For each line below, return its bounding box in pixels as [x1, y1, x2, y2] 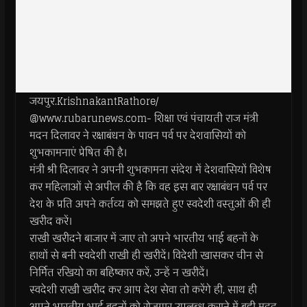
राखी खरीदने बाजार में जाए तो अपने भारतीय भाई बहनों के [29, 230, 258, 247]
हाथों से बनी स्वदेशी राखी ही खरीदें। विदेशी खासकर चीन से [29, 247, 263, 264]
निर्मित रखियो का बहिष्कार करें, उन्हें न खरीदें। [29, 264, 208, 281]
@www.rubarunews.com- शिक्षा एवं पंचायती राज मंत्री [29, 110, 261, 127]
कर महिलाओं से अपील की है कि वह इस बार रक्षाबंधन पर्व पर [29, 178, 267, 195]
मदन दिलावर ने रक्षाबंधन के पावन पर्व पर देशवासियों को [29, 127, 246, 144]
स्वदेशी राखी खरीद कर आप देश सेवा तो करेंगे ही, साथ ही [29, 281, 257, 298]
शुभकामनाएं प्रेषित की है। [29, 144, 127, 161]
